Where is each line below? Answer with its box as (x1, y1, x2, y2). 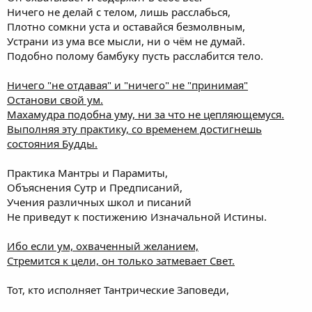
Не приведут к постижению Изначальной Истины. (7, 210, 267, 224)
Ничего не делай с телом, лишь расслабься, (7, 5, 231, 19)
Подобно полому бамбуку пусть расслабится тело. (7, 49, 263, 63)
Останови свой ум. (7, 93, 103, 107)
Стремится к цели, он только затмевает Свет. (7, 253, 235, 267)
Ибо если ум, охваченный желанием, (7, 239, 198, 253)
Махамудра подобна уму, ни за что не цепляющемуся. (7, 107, 284, 121)
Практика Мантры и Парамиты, (7, 166, 168, 180)
